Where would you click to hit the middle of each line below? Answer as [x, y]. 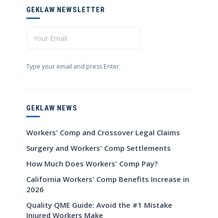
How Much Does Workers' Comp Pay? [92, 164]
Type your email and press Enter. [73, 67]
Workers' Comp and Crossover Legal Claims [103, 133]
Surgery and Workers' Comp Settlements [99, 148]
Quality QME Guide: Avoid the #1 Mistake [99, 205]
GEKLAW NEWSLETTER [66, 10]
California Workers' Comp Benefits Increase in [108, 179]
